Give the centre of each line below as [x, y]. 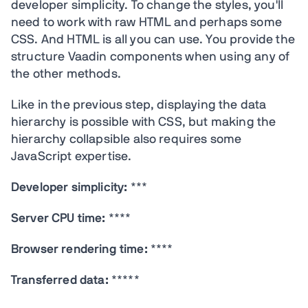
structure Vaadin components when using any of [151, 57]
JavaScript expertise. [71, 157]
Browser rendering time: [79, 250]
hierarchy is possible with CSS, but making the [144, 122]
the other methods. [66, 74]
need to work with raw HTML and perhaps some [146, 23]
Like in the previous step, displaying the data [139, 105]
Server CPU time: [58, 219]
